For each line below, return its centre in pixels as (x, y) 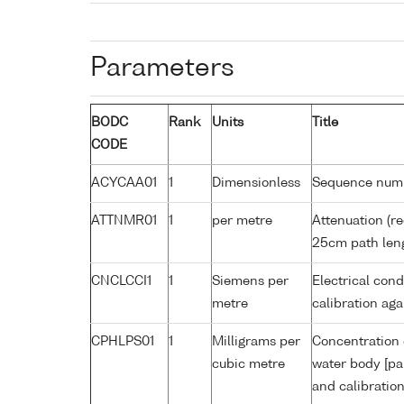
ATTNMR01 (124, 220)
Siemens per (250, 281)
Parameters (162, 68)
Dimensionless (256, 183)
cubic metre (248, 364)
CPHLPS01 (123, 341)
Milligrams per (256, 341)
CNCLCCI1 (121, 281)
